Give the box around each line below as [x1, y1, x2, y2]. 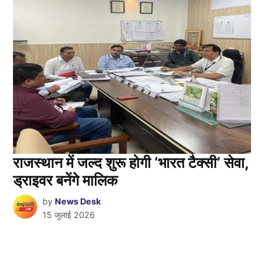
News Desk [54, 196, 101, 207]
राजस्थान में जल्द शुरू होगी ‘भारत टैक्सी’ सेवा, [13, 154, 249, 172]
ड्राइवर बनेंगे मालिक [13, 171, 118, 190]
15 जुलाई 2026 [42, 210, 95, 220]
